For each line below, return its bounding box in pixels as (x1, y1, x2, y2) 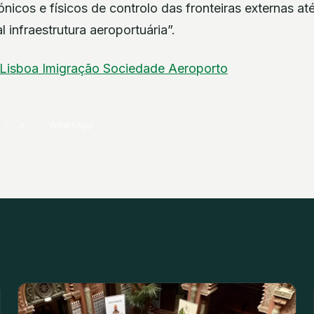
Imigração (42, 60, 103, 76)
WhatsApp (49, 119, 95, 130)
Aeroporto (168, 60, 228, 76)
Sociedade (103, 60, 168, 76)
